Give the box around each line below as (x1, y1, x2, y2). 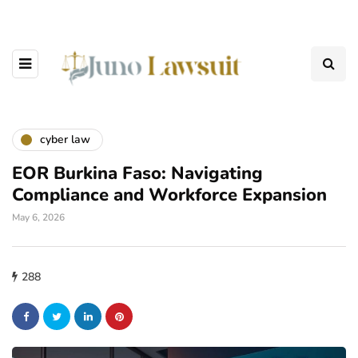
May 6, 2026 (12, 210, 65, 224)
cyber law (40, 132, 90, 148)
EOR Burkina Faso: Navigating (12, 161, 263, 185)
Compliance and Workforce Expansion (12, 182, 327, 207)
